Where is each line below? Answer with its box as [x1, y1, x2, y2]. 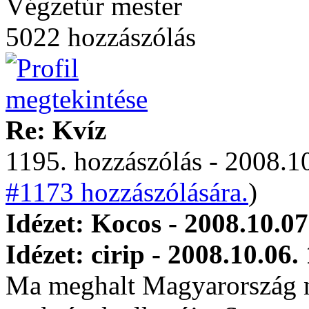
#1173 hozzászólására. [6, 177, 248, 207]
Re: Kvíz [6, 115, 106, 145]
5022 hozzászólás [6, 22, 196, 52]
